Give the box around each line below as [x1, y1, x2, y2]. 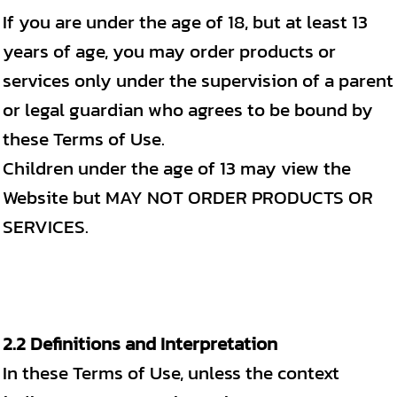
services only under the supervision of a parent [3, 66, 393, 94]
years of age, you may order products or [3, 37, 336, 65]
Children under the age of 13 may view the [3, 154, 351, 182]
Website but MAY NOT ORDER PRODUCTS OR [3, 183, 373, 211]
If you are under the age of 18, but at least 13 [3, 8, 368, 35]
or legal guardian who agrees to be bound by [3, 96, 373, 123]
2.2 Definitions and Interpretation [3, 330, 277, 357]
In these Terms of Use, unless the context [3, 359, 339, 386]
